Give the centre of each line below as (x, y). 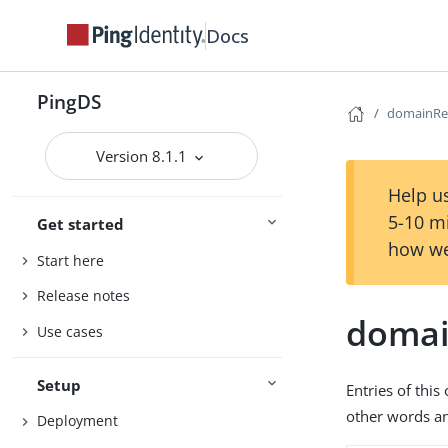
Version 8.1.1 (144, 156)
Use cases (70, 331)
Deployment (78, 421)
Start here (71, 260)
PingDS (69, 101)
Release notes (84, 296)
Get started (81, 224)
